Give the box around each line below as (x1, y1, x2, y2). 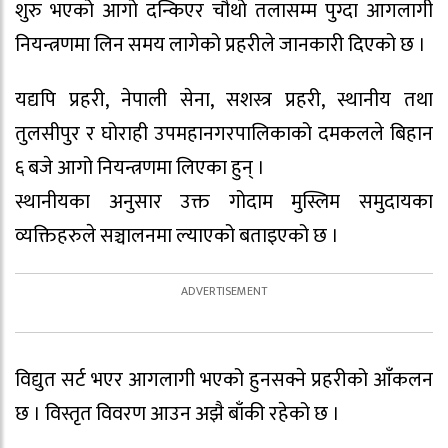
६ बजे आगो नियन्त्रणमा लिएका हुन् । (15, 150, 265, 185)
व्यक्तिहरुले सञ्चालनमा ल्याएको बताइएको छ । (15, 218, 339, 253)
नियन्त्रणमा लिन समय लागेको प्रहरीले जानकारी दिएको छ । (15, 27, 426, 62)
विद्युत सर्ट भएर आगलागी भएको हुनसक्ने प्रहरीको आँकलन (15, 363, 433, 398)
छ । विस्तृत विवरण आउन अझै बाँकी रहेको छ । (15, 397, 340, 432)
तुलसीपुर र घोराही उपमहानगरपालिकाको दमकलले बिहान (15, 116, 433, 151)
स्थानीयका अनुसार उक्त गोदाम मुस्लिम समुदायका (15, 184, 433, 219)
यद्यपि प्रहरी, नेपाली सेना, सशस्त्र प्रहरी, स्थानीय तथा (15, 82, 433, 117)
